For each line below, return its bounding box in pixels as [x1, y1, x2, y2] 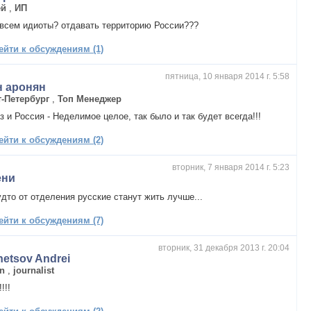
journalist [13, 264, 55, 276]
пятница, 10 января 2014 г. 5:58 [165, 71, 289, 81]
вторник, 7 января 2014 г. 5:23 [172, 162, 289, 172]
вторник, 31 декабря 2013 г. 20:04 [158, 242, 289, 253]
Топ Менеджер [58, 93, 122, 104]
